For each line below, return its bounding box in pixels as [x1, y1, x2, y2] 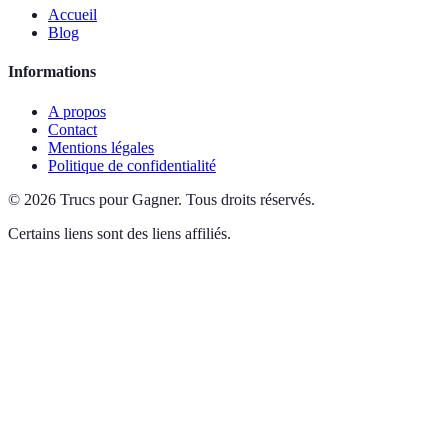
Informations [8, 63, 96, 81]
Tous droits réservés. [186, 190, 315, 208]
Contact [48, 120, 97, 138]
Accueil [48, 6, 97, 24]
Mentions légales [48, 138, 154, 156]
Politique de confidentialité [48, 156, 216, 174]
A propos [48, 102, 106, 120]
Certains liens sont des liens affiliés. [8, 224, 231, 242]
